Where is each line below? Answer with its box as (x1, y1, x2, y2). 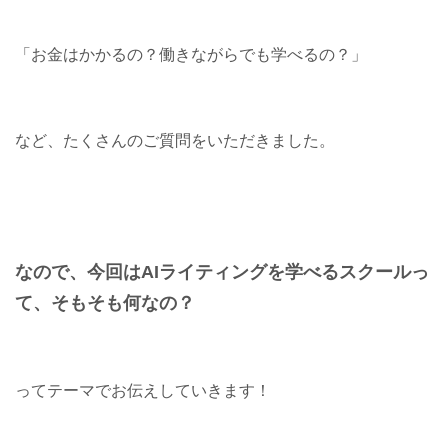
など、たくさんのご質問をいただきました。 (15, 131, 335, 149)
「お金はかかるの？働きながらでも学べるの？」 (15, 45, 367, 63)
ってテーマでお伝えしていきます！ (15, 381, 271, 399)
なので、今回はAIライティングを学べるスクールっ (15, 260, 429, 282)
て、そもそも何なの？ (15, 291, 195, 313)
